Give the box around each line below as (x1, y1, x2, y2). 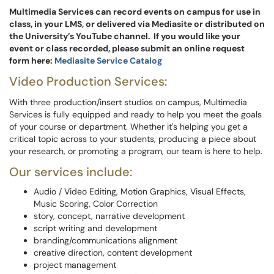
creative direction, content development (34, 247, 194, 258)
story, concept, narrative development (34, 210, 187, 221)
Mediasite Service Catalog (54, 55, 162, 66)
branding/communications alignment (34, 235, 180, 246)
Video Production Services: (9, 73, 167, 89)
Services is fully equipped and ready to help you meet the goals (9, 109, 262, 120)
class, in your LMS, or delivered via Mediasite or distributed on (9, 18, 265, 29)
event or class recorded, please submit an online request (9, 43, 245, 54)
